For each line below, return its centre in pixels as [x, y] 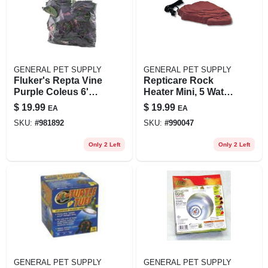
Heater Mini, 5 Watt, [186, 92]
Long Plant [38, 103]
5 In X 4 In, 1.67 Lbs [187, 103]
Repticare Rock [178, 80]
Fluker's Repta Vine [58, 80]
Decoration [39, 114]
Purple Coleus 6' [51, 92]
